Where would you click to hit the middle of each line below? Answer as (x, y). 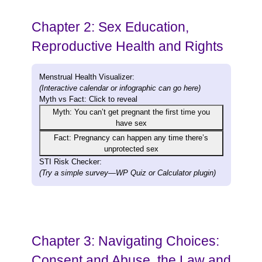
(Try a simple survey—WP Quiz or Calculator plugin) (127, 173)
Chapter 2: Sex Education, (110, 27)
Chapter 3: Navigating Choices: (125, 241)
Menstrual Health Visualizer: (87, 77)
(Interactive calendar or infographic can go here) (120, 88)
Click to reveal (112, 99)
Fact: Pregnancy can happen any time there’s (131, 137)
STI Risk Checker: (70, 161)
